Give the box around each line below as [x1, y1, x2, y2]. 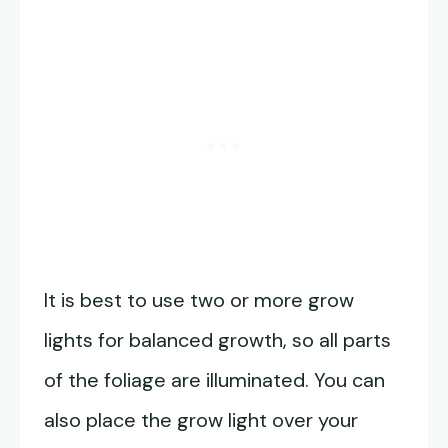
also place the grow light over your [44, 407, 358, 434]
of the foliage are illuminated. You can [44, 367, 385, 394]
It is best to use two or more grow [44, 287, 354, 314]
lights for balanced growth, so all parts [44, 327, 391, 354]
